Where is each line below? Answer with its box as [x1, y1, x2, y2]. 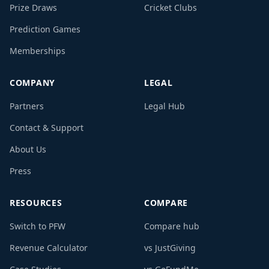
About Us [10, 144, 46, 155]
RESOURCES [10, 197, 62, 208]
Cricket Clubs [144, 2, 197, 13]
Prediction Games [10, 23, 80, 35]
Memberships [10, 45, 65, 56]
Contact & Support [10, 122, 83, 133]
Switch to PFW [10, 220, 65, 232]
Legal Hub [144, 100, 185, 112]
